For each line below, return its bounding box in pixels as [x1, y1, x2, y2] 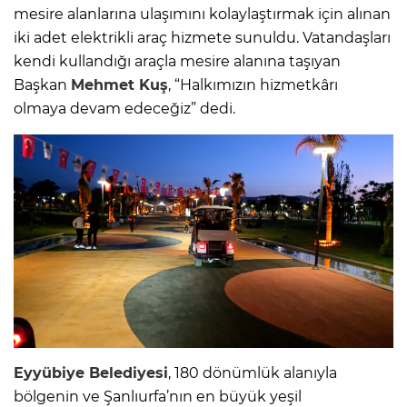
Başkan [14, 76, 71, 94]
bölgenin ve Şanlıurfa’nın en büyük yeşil [14, 387, 302, 405]
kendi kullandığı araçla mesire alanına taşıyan [14, 53, 341, 71]
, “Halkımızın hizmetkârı [168, 76, 338, 94]
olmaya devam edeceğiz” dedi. [14, 100, 235, 118]
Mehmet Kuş [71, 76, 168, 94]
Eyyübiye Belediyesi [14, 363, 168, 382]
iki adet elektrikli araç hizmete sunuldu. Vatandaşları [14, 29, 391, 47]
